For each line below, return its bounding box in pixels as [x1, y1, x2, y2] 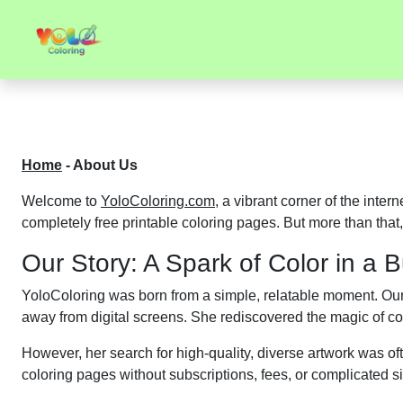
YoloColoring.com [101, 193, 215, 209]
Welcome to [22, 193, 101, 209]
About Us [73, 157, 138, 173]
